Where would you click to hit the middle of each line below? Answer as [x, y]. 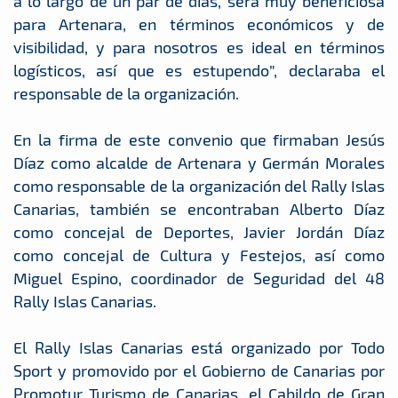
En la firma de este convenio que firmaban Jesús [199, 139]
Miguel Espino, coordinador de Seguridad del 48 [199, 278]
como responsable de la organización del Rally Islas [199, 186]
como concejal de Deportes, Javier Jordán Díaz [199, 232]
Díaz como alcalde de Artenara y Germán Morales [199, 163]
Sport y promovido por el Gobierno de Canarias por [199, 370]
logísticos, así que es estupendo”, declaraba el [199, 70]
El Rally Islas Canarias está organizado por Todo [199, 347]
